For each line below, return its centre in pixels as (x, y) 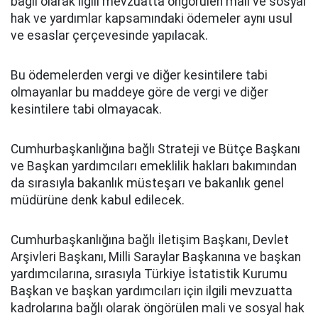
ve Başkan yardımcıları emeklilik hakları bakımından (154, 166)
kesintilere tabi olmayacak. (86, 109)
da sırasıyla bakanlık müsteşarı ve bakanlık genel (147, 183)
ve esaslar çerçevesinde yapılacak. (109, 35)
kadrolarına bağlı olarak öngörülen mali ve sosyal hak (158, 308)
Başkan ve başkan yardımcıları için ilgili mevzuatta (152, 291)
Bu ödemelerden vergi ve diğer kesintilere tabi (139, 75)
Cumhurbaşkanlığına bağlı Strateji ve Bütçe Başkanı (155, 149)
